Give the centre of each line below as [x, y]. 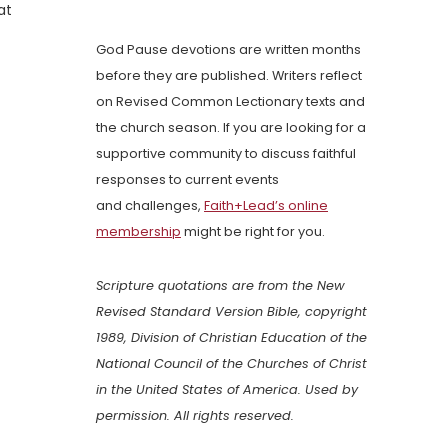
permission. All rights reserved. [195, 416]
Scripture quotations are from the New [220, 286]
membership [138, 232]
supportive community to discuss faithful [226, 154]
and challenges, [150, 206]
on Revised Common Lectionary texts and [230, 102]
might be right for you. [253, 232]
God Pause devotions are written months [228, 50]
